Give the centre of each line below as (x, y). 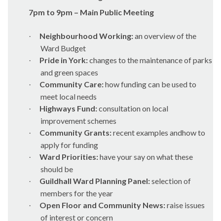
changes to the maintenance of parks (151, 60)
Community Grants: (75, 132)
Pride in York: (64, 60)
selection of (171, 181)
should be (57, 169)
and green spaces (69, 72)
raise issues (186, 205)
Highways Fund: (68, 108)
